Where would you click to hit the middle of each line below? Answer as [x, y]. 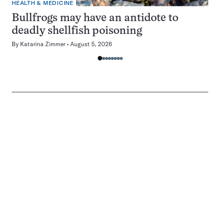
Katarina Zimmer [43, 44]
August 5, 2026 [91, 44]
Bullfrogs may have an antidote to [95, 18]
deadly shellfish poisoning [77, 31]
